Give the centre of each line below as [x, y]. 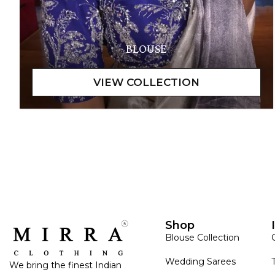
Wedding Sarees [200, 261]
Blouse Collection [202, 237]
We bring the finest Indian [65, 265]
